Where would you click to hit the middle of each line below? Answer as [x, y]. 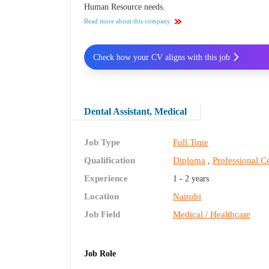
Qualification [110, 161]
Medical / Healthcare [212, 215]
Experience [106, 179]
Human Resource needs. [125, 7]
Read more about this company [128, 21]
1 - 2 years [191, 179]
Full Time [191, 143]
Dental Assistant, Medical [136, 111]
